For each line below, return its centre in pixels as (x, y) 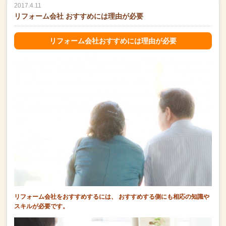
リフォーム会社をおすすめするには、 (66, 197)
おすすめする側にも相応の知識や (164, 197)
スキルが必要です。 (41, 207)
